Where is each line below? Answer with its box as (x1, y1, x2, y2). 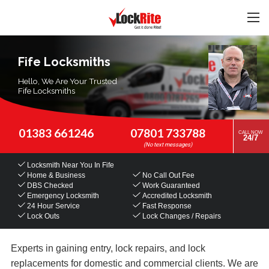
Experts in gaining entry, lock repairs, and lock (11, 243, 205, 253)
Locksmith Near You (25, 160, 93, 169)
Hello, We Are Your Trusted (18, 76, 117, 86)
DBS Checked (25, 181, 74, 190)
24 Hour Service (25, 202, 80, 211)
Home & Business (25, 171, 86, 180)
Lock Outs (25, 212, 60, 221)
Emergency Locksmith (25, 192, 100, 201)
